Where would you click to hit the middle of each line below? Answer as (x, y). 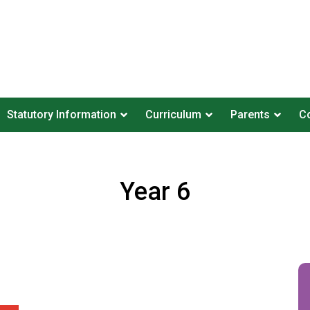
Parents (250, 115)
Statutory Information (61, 115)
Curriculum (173, 115)
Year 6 (155, 192)
